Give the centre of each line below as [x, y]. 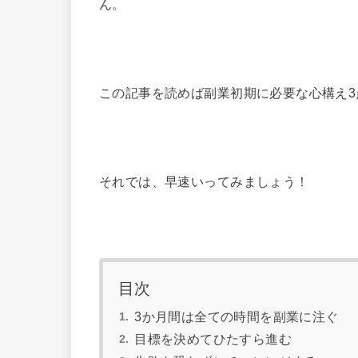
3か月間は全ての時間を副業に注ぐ [237, 316]
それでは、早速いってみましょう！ [204, 181]
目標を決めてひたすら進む [213, 339]
